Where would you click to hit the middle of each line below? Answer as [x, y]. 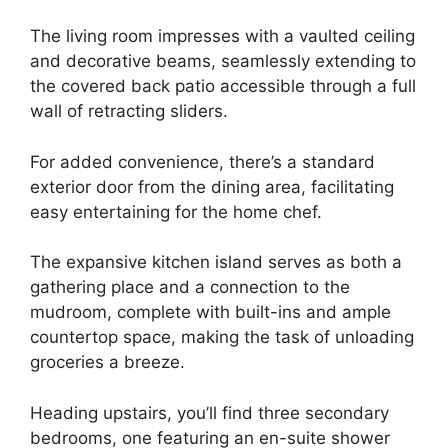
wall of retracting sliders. [129, 111]
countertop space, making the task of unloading [222, 337]
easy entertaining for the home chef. [176, 211]
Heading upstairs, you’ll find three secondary [209, 412]
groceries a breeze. [107, 362]
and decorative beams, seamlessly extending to [223, 61]
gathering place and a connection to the [190, 287]
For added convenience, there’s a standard [202, 161]
